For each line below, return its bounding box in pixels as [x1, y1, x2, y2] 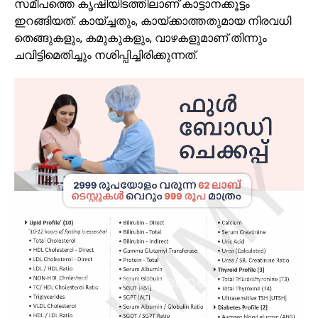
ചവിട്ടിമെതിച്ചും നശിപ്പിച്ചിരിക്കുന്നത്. [14, 48, 197, 62]
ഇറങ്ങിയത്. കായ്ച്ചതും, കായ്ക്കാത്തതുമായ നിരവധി [14, 14, 291, 28]
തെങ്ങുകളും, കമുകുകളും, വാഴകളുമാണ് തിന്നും [14, 31, 267, 45]
